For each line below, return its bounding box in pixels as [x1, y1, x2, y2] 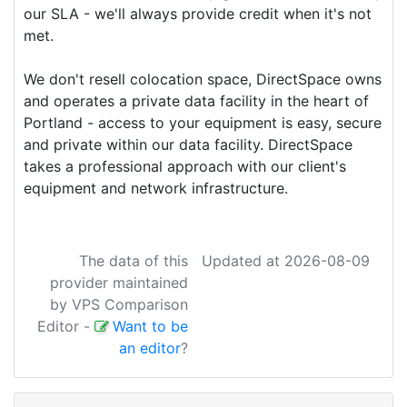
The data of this [79, 251, 188, 270]
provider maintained [50, 273, 188, 292]
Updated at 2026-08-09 [202, 251, 370, 270]
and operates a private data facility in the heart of [24, 91, 369, 110]
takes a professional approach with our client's [24, 156, 346, 175]
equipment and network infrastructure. [24, 178, 288, 197]
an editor [119, 338, 181, 357]
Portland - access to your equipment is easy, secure [24, 113, 382, 132]
